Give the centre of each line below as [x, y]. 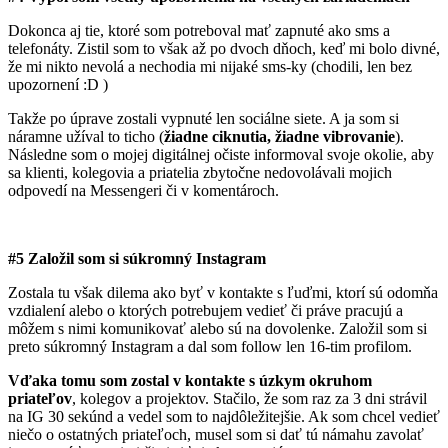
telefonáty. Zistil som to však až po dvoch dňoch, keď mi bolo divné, [224, 48]
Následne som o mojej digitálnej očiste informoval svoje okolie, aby [221, 154]
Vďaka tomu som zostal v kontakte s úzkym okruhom [190, 380]
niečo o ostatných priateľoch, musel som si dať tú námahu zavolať [216, 434]
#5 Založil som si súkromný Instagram [137, 258]
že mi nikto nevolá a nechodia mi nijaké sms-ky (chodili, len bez [210, 66]
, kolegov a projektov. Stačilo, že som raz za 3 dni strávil [249, 398]
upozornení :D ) [58, 84]
